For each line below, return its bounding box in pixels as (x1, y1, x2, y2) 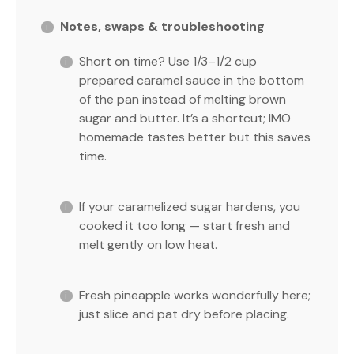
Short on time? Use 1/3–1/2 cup (79, 52, 257, 70)
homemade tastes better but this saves (79, 128, 311, 145)
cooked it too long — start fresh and (79, 217, 290, 234)
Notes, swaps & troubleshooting (60, 17, 265, 35)
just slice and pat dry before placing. (79, 305, 289, 322)
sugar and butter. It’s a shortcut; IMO (79, 109, 291, 126)
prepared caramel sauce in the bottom (79, 71, 304, 88)
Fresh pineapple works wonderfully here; (79, 286, 311, 303)
